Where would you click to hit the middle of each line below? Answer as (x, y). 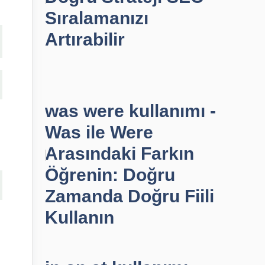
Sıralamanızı (97, 18)
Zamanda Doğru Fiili (130, 196)
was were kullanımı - (130, 111)
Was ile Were (99, 132)
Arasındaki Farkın (119, 153)
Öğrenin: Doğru (110, 175)
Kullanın (80, 217)
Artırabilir (85, 39)
